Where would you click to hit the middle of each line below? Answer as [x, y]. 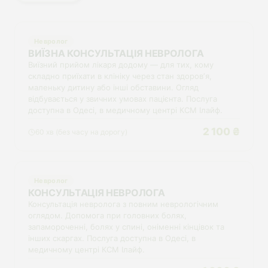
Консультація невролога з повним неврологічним [123, 204]
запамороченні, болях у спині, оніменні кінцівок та [126, 227]
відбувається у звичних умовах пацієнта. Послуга [123, 99]
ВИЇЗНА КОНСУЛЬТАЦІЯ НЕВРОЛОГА [116, 53]
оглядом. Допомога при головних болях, [107, 215]
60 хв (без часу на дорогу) [81, 132]
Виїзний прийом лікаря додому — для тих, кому [121, 65]
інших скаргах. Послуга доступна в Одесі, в [112, 238]
